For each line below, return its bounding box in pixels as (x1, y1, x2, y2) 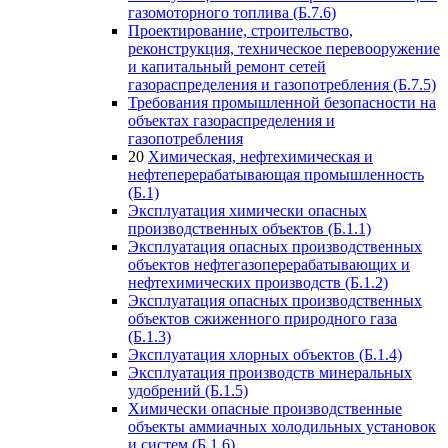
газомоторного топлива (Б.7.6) (128, 4, 336, 21)
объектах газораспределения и (128, 112, 335, 129)
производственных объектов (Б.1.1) (128, 220, 371, 237)
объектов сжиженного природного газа (128, 310, 397, 327)
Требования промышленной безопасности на (128, 94, 436, 111)
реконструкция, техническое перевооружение (128, 40, 440, 57)
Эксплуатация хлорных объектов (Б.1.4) (128, 346, 402, 363)
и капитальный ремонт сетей (128, 58, 326, 75)
